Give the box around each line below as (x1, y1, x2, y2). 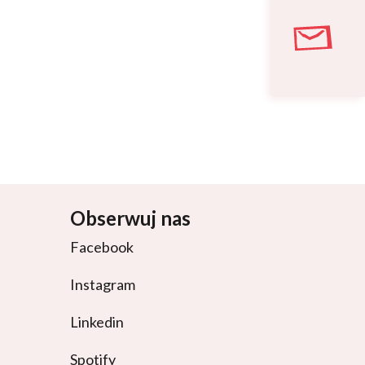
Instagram (70, 275, 135, 294)
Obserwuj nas (70, 206, 191, 231)
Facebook (70, 238, 134, 257)
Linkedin (70, 313, 124, 332)
